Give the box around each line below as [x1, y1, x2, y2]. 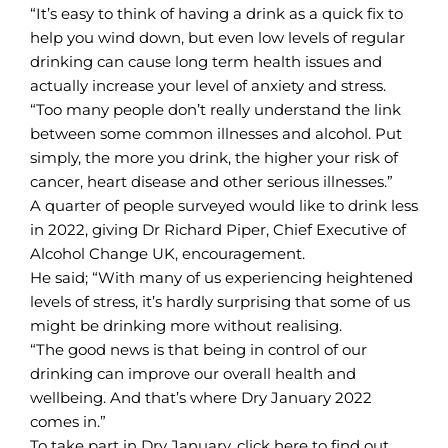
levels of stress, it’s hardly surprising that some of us [30, 291, 410, 311]
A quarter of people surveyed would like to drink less [30, 195, 418, 215]
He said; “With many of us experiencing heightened [30, 267, 413, 287]
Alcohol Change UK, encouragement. [30, 243, 305, 263]
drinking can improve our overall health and [30, 363, 356, 383]
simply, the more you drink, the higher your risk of [30, 147, 398, 167]
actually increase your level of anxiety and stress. [30, 75, 386, 95]
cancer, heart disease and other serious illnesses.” [30, 171, 393, 191]
